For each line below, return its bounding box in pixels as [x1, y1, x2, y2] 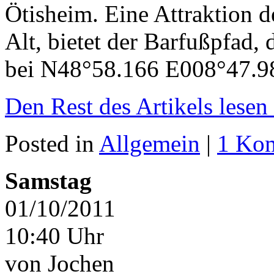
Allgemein [99, 130, 200, 157]
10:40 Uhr [5, 223, 104, 250]
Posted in [5, 130, 99, 157]
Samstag [5, 168, 92, 194]
